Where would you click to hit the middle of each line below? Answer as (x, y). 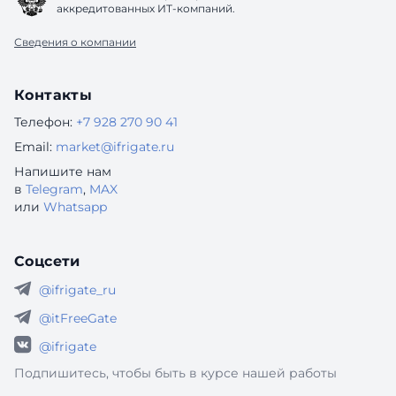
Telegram (54, 189)
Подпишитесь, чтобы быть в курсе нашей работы (175, 373)
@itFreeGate (78, 318)
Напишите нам (63, 171)
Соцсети (47, 261)
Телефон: (43, 122)
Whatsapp (75, 206)
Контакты (53, 95)
